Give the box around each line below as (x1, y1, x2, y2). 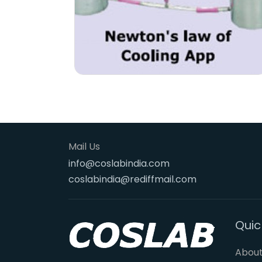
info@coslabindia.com (68, 157, 170, 170)
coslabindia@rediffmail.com (68, 173, 196, 186)
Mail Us (68, 140, 100, 153)
